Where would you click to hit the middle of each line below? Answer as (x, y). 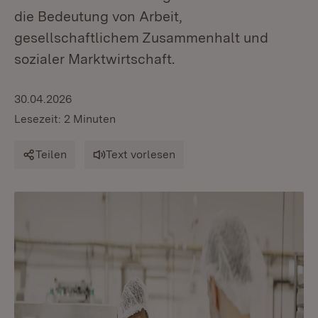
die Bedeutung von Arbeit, (98, 16)
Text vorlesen (141, 154)
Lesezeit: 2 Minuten (65, 119)
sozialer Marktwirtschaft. (94, 59)
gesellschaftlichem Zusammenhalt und (141, 38)
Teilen (51, 154)
